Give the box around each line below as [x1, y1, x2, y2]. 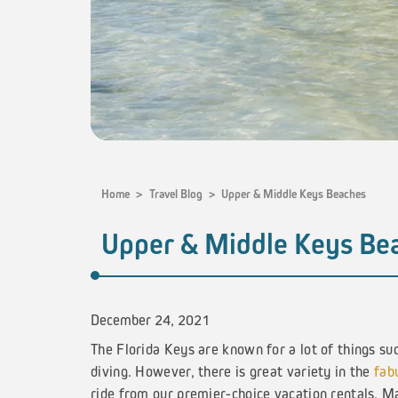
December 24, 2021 [91, 310, 210, 328]
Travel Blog [148, 187, 203, 202]
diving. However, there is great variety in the [91, 362, 375, 380]
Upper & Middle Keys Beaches [221, 187, 366, 202]
